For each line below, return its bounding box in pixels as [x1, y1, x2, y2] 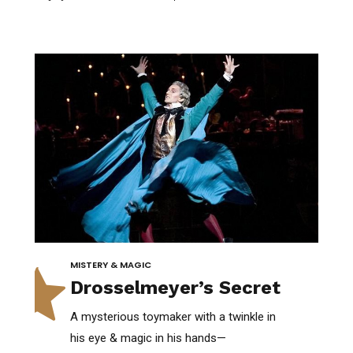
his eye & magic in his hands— [70, 330, 226, 345]
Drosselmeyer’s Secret [70, 276, 281, 299]
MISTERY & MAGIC [70, 258, 151, 271]
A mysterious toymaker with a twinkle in [70, 309, 276, 324]
